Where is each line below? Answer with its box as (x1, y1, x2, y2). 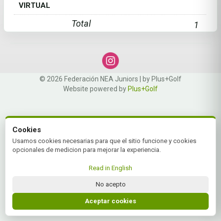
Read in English (89, 164, 132, 172)
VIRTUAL (19, 1, 50, 10)
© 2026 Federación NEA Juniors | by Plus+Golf (39, 75, 182, 83)
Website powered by (63, 85, 128, 93)
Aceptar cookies (85, 197, 136, 205)
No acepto (95, 181, 126, 188)
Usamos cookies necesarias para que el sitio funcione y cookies (12, 137, 196, 145)
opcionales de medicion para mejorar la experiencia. (12, 146, 161, 153)
